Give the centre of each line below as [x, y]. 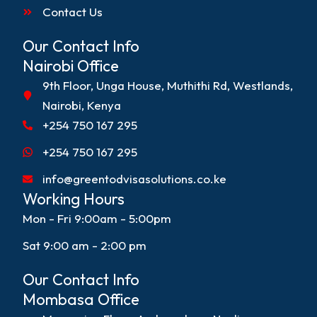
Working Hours [74, 199]
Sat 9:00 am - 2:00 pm [85, 246]
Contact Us [72, 12]
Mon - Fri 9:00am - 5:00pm [97, 219]
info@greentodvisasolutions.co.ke [134, 179]
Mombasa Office [81, 300]
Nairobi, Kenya [81, 105]
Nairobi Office [71, 66]
